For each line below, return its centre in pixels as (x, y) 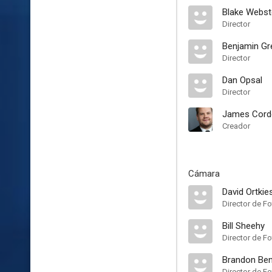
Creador (236, 126)
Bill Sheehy (243, 226)
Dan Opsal (242, 80)
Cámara (204, 174)
